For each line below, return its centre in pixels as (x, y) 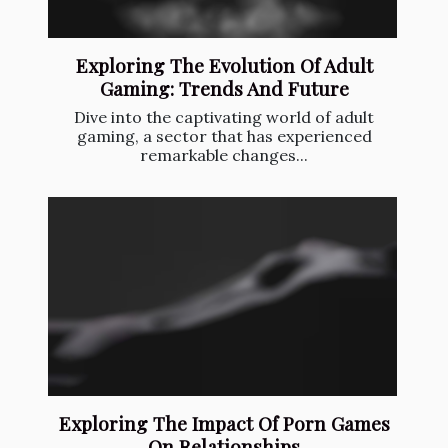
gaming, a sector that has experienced (224, 135)
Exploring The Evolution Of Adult (224, 64)
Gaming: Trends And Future (224, 87)
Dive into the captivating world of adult (224, 116)
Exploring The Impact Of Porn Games (224, 423)
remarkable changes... (224, 154)
